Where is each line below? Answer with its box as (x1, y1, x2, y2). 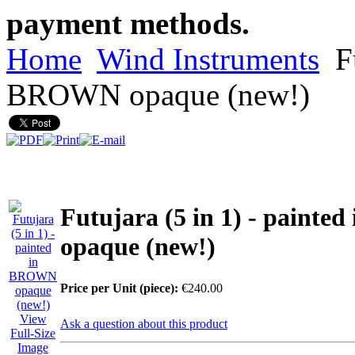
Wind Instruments (97, 42, 319, 77)
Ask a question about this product (60, 317, 227, 331)
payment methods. (6, 6, 250, 41)
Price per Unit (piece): (60, 281, 178, 296)
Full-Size (10, 326, 55, 341)
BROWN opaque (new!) (6, 78, 310, 113)
